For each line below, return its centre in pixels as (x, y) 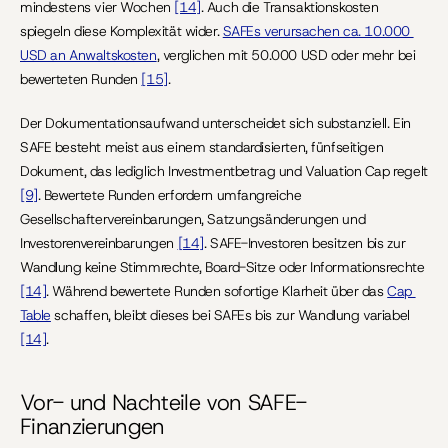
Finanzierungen (92, 426)
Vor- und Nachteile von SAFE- (163, 402)
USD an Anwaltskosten (88, 55)
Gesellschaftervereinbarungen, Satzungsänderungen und (193, 219)
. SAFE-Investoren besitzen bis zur (304, 243)
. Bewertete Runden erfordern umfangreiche (169, 195)
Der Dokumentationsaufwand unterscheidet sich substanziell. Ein (215, 123)
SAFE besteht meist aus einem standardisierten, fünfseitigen (202, 147)
